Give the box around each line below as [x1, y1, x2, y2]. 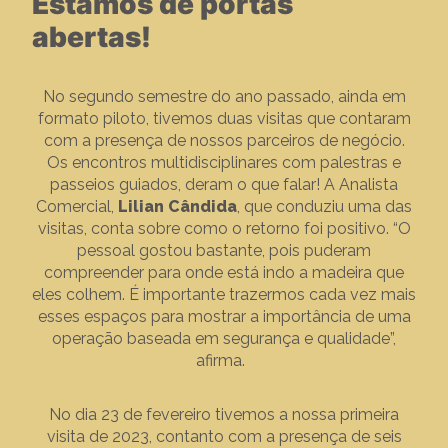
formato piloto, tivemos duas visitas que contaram [37, 109, 411, 128]
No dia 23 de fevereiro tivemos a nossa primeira [49, 405, 399, 424]
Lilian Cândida [118, 197, 237, 216]
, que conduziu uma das [237, 197, 412, 216]
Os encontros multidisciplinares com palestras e [47, 153, 401, 172]
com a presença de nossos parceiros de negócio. [43, 131, 405, 150]
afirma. [195, 351, 253, 370]
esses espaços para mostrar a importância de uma [37, 307, 411, 326]
